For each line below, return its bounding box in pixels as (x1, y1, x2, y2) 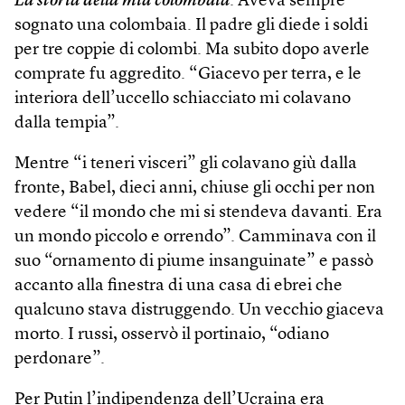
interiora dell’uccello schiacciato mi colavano (14, 89, 351, 108)
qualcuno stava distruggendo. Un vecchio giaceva (14, 301, 384, 319)
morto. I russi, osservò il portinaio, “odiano (14, 325, 329, 344)
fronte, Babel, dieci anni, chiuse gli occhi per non (14, 179, 375, 197)
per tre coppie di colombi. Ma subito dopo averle (14, 41, 370, 59)
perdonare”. (14, 350, 105, 368)
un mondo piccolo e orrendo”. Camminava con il (14, 228, 376, 246)
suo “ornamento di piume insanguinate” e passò (14, 252, 373, 270)
